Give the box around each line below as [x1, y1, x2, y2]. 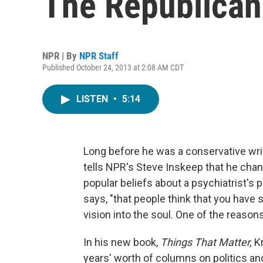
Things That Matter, [160, 236, 254, 248]
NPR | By [42, 50, 79, 62]
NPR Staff [79, 50, 119, 62]
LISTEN [76, 93, 110, 104]
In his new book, [83, 236, 160, 248]
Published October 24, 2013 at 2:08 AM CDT [42, 63, 184, 72]
